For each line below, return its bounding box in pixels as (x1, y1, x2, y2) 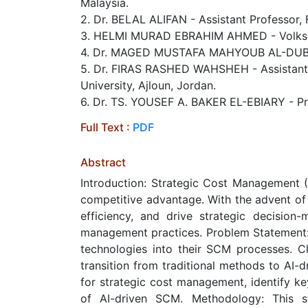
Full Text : (80, 120, 133, 134)
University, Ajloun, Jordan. (80, 78, 216, 92)
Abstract (80, 155, 126, 169)
